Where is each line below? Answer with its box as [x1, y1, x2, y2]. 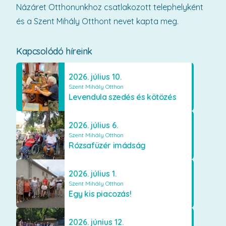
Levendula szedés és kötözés [69, 92, 177, 102]
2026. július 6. [69, 120, 118, 130]
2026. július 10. [69, 72, 122, 82]
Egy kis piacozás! [69, 189, 132, 199]
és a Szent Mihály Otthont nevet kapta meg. [16, 16, 179, 26]
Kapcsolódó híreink [16, 45, 92, 57]
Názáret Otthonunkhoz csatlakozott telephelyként [16, 2, 203, 12]
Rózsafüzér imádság [69, 140, 146, 150]
